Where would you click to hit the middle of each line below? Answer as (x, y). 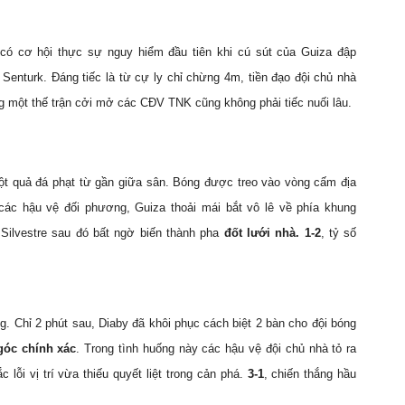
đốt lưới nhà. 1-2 (272, 233)
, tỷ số (339, 233)
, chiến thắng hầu (310, 374)
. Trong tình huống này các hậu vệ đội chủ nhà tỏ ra (217, 348)
